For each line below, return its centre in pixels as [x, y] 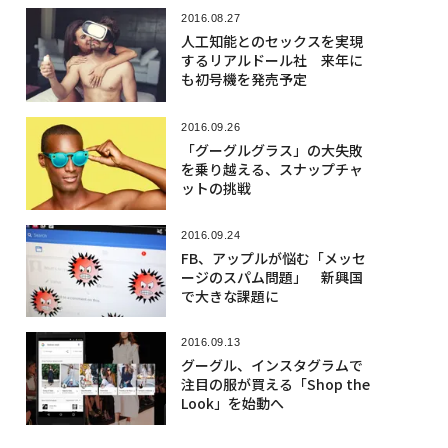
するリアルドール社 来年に [271, 60]
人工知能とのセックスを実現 [271, 41]
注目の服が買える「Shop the [275, 383]
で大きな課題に [229, 296]
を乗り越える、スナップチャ [271, 168]
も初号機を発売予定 [243, 79]
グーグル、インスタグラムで [271, 364]
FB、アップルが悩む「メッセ [273, 258]
